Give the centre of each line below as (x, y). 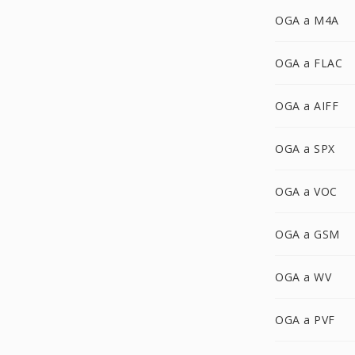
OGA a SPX (305, 149)
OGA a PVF (305, 320)
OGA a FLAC (309, 63)
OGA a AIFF (307, 106)
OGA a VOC (306, 191)
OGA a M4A (307, 20)
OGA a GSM (307, 234)
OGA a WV (303, 277)
